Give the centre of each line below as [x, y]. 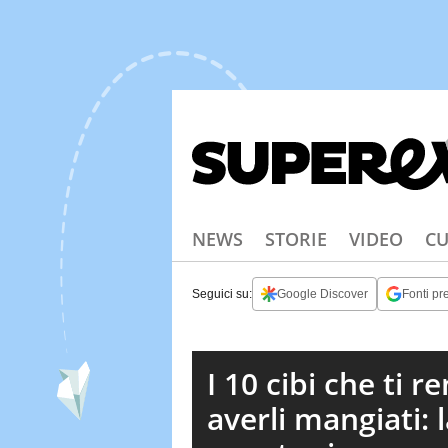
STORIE [296, 239]
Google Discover [322, 293]
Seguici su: [222, 293]
